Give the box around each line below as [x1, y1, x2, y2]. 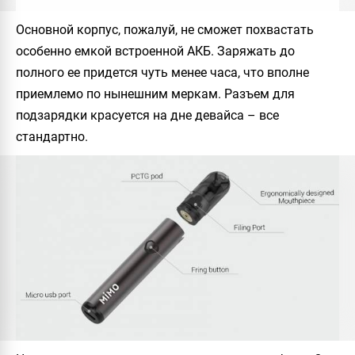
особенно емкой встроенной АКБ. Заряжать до [16, 43, 295, 59]
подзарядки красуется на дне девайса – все [16, 107, 279, 123]
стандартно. [16, 128, 88, 144]
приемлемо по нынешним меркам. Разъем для [16, 86, 295, 101]
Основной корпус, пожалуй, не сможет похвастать [16, 21, 314, 37]
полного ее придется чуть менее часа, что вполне [16, 64, 309, 80]
